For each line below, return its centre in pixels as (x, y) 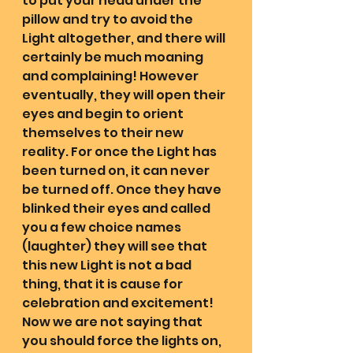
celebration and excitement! (119, 303)
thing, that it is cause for (104, 284)
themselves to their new (104, 133)
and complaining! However (111, 76)
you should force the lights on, (123, 341)
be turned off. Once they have (123, 190)
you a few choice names (103, 228)
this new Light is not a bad (108, 266)
